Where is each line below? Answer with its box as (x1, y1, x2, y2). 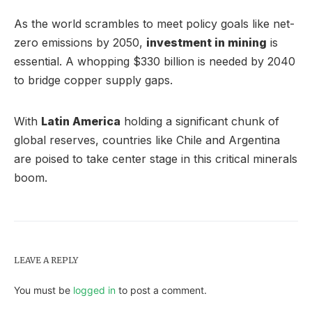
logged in (73, 283, 116, 296)
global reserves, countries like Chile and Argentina (14, 132, 280, 147)
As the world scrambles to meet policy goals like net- (14, 16, 295, 31)
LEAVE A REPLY (14, 254, 78, 265)
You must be (14, 283, 73, 296)
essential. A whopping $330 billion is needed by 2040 (14, 54, 295, 68)
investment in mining (146, 35, 267, 49)
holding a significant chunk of (120, 114, 279, 128)
